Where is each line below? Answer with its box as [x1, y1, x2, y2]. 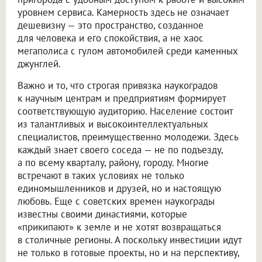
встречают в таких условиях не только [18, 169, 184, 182]
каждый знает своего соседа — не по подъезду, [18, 143, 223, 157]
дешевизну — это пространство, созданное [18, 19, 204, 32]
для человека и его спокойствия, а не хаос [18, 32, 204, 45]
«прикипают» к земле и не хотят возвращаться [18, 220, 221, 234]
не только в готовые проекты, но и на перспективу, [18, 246, 239, 260]
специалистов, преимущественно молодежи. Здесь [18, 130, 238, 144]
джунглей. [18, 57, 61, 71]
